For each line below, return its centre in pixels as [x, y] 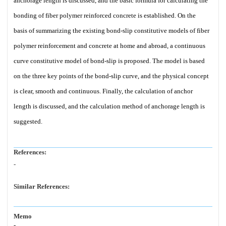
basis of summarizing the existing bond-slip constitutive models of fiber [111, 31]
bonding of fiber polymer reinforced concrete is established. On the [105, 15]
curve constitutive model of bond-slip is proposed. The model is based [109, 61]
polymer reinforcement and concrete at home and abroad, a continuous [109, 46]
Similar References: [42, 186]
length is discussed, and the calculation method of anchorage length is [109, 106]
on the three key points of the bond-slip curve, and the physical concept [111, 76]
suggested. [28, 121]
